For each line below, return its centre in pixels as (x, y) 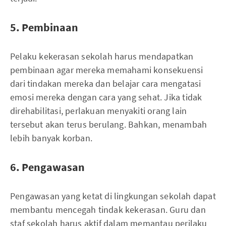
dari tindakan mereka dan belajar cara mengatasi (106, 83)
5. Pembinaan (44, 27)
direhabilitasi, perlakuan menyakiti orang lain (99, 110)
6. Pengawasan (47, 167)
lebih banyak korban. (51, 138)
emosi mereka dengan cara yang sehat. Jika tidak (106, 97)
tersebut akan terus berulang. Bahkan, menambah (109, 124)
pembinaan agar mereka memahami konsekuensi (107, 70)
